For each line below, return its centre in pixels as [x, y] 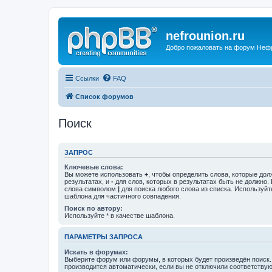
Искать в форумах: [96, 252]
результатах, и [88, 182]
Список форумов [104, 96]
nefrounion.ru [205, 36]
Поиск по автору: [93, 208]
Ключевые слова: [94, 167]
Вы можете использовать [104, 174]
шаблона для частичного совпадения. [123, 196]
